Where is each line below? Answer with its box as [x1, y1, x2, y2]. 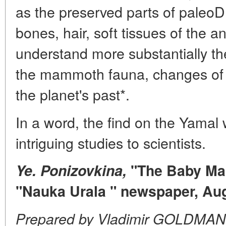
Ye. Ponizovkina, [16, 160, 127, 181]
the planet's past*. [16, 84, 130, 104]
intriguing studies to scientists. [16, 132, 206, 153]
